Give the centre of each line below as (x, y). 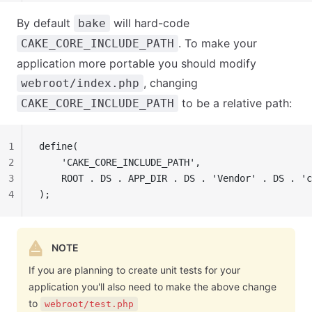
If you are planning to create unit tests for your (134, 270)
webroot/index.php (80, 83)
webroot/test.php (89, 304)
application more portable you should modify (136, 63)
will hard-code (150, 23)
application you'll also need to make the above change (153, 287)
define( (58, 146)
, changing (171, 83)
